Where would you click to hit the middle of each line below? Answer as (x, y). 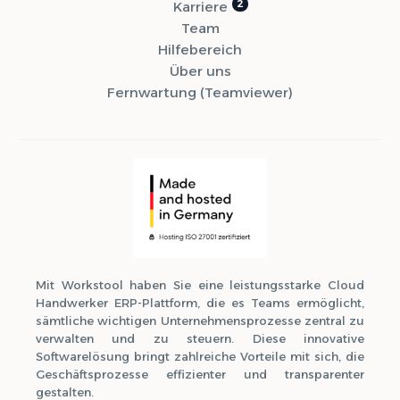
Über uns (200, 71)
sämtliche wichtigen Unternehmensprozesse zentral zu (200, 321)
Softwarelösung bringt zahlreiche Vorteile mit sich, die (200, 357)
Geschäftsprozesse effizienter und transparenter (200, 375)
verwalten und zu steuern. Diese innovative (200, 339)
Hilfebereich (200, 49)
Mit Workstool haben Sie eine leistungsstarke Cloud (200, 285)
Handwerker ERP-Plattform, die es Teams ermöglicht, (200, 303)
